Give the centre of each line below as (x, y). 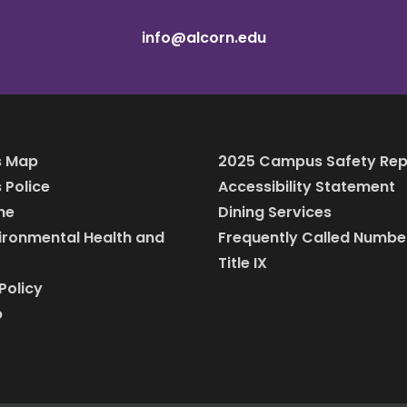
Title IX (243, 263)
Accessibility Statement (307, 187)
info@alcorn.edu (203, 38)
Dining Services (275, 213)
